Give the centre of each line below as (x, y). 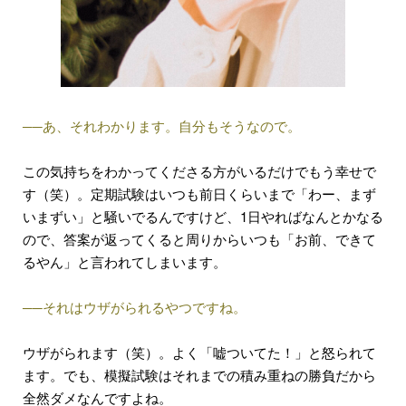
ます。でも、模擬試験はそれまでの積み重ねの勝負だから (199, 375)
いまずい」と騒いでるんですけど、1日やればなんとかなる (203, 217)
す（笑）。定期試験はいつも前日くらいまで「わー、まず (199, 194)
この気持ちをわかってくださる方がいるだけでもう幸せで (199, 171)
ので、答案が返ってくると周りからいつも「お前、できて (199, 239)
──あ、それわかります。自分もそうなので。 (162, 126)
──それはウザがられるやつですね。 (135, 307)
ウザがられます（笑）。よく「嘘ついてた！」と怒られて (199, 353)
